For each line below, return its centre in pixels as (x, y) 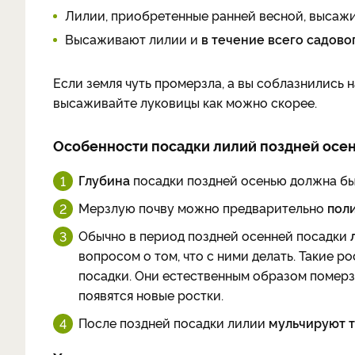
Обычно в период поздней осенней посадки (214, 235)
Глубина (106, 180)
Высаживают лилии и (133, 39)
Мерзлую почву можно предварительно (203, 208)
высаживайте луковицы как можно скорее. (185, 102)
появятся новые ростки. (151, 295)
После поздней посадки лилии (174, 323)
